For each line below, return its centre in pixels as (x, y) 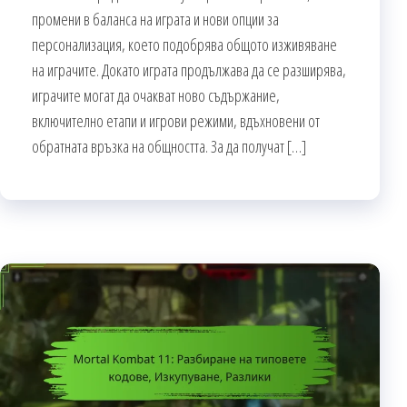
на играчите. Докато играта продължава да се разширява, (189, 69)
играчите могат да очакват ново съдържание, (156, 95)
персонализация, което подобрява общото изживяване (184, 44)
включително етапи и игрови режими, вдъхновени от (176, 120)
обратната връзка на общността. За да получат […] (169, 146)
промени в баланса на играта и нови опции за (155, 19)
